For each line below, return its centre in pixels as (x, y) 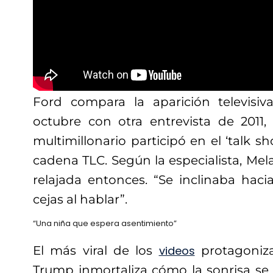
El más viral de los (96, 251)
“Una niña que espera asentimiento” (105, 224)
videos (177, 251)
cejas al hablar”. (80, 200)
